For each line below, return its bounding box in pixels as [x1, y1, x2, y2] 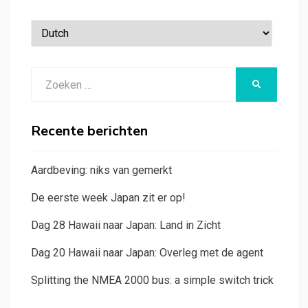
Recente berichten [31, 122, 148, 141]
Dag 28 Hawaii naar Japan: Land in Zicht [31, 219, 221, 232]
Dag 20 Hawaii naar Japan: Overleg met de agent [31, 246, 263, 260]
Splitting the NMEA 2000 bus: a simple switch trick [31, 274, 274, 287]
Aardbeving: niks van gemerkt [31, 164, 172, 177]
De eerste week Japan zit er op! [31, 191, 186, 205]
